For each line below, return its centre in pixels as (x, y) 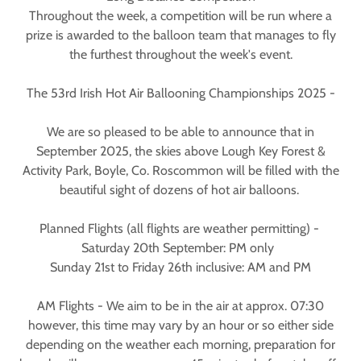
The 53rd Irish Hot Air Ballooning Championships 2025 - (180, 93)
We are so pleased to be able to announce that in (180, 132)
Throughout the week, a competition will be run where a (180, 16)
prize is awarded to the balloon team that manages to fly (180, 35)
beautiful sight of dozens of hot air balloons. (180, 190)
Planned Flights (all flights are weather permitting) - (180, 228)
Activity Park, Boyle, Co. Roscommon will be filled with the (180, 170)
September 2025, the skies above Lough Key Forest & (180, 151)
